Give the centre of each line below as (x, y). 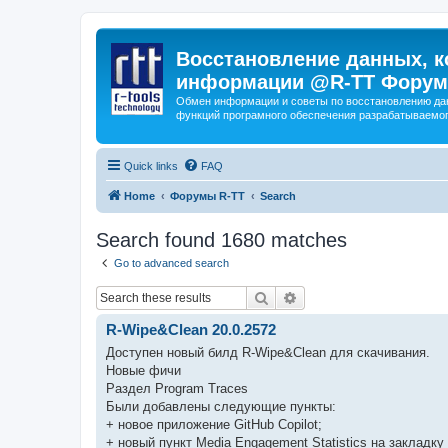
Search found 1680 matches (221, 239)
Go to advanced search (171, 262)
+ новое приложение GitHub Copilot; (214, 424)
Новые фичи (143, 370)
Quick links (151, 165)
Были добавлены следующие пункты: (221, 406)
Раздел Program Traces (177, 388)
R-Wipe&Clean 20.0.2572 (191, 329)
